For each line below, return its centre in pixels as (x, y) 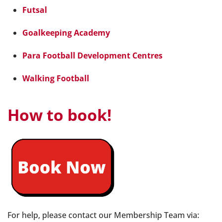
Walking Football (56, 78)
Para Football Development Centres (92, 55)
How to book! (59, 115)
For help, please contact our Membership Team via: (103, 215)
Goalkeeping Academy (66, 33)
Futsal (35, 10)
